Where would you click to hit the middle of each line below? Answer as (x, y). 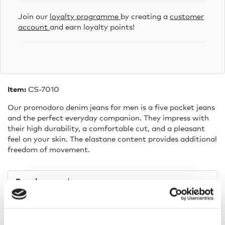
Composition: (41, 202)
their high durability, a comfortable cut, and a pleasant (106, 128)
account (34, 27)
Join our (34, 16)
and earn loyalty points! (92, 27)
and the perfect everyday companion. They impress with (108, 118)
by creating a (145, 16)
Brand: (28, 181)
